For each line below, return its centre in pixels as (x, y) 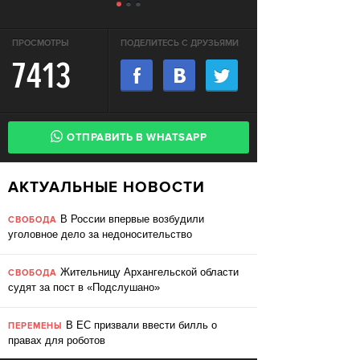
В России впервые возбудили (131, 219)
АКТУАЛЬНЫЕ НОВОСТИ (112, 188)
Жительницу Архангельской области (148, 272)
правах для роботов (57, 340)
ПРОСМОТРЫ (41, 43)
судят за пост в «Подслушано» (84, 287)
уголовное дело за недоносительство (100, 234)
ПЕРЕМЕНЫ (35, 326)
